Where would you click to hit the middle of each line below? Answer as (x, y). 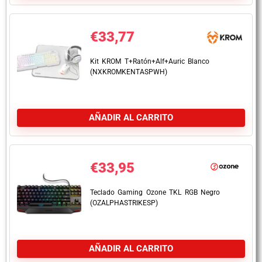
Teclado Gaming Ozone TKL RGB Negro (155, 192)
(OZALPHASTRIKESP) (124, 203)
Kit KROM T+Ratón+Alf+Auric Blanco (150, 61)
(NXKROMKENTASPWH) (129, 72)
